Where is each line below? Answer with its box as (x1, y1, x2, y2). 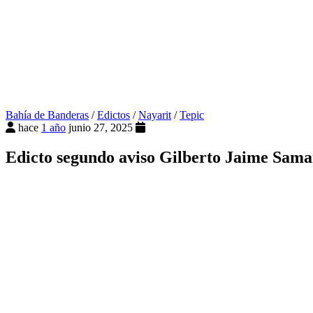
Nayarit (138, 109, 171, 122)
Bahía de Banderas (6, 109, 89, 122)
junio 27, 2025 (68, 122, 136, 134)
